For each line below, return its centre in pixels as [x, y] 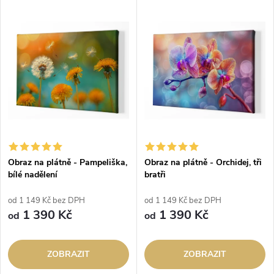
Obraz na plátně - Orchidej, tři [203, 163]
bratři [155, 175]
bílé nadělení [33, 175]
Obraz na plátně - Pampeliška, [68, 163]
